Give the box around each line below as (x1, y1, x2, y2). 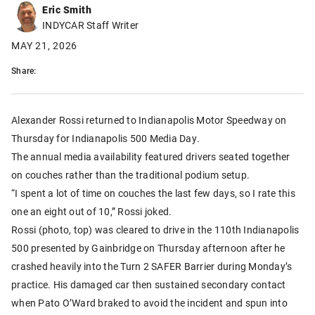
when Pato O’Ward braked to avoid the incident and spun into (11, 295, 288, 309)
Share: (11, 64, 37, 76)
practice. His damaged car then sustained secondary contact (11, 277, 286, 291)
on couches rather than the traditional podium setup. (11, 167, 250, 181)
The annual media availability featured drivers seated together (11, 149, 290, 163)
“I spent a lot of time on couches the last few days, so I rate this (11, 186, 295, 200)
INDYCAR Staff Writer (42, 18, 139, 32)
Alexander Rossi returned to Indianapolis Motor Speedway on (11, 112, 287, 127)
